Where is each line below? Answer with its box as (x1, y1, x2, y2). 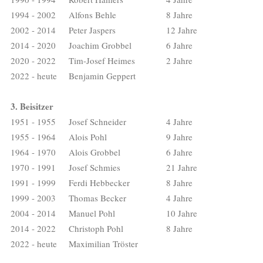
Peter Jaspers (69, 23, 116, 36)
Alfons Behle (69, 8, 116, 21)
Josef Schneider (69, 115, 126, 127)
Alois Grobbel (69, 146, 120, 158)
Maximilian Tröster (69, 237, 138, 249)
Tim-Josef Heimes (69, 54, 135, 66)
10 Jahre (166, 207, 197, 219)
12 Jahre (166, 23, 197, 36)
